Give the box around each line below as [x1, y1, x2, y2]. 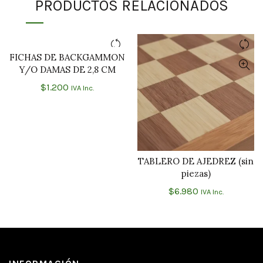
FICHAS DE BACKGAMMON [9, 52, 125, 63]
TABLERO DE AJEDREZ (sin [138, 156, 254, 167]
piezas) [181, 168, 211, 180]
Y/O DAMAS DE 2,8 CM [19, 64, 116, 76]
